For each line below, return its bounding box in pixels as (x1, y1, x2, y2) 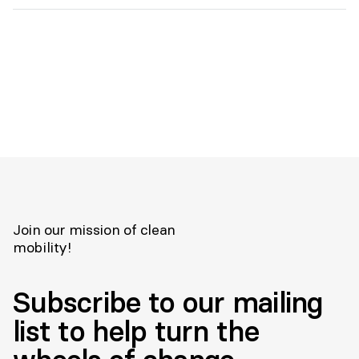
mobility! (13, 237, 71, 256)
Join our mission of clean (13, 220, 175, 239)
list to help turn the (13, 313, 259, 349)
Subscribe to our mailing (13, 284, 323, 321)
